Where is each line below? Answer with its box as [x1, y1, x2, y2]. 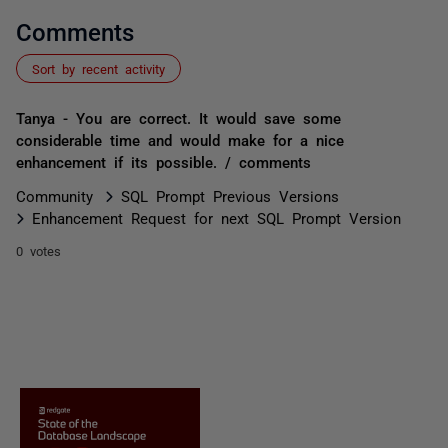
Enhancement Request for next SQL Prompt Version [32, 210, 401, 225]
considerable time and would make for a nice [16, 132, 344, 147]
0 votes [16, 244, 61, 257]
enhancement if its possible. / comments [16, 154, 311, 169]
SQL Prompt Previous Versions [121, 188, 339, 203]
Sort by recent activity [32, 62, 165, 75]
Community [16, 188, 93, 203]
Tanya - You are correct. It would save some [16, 110, 341, 125]
